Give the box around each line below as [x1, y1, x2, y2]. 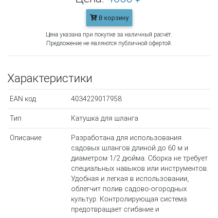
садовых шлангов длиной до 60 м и [71, 144, 188, 153]
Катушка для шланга [71, 114, 138, 123]
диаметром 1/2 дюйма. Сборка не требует [71, 154, 208, 163]
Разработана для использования [71, 134, 182, 143]
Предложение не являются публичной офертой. [46, 40, 172, 47]
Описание [9, 134, 41, 143]
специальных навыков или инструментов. [71, 164, 208, 173]
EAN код [9, 95, 36, 104]
